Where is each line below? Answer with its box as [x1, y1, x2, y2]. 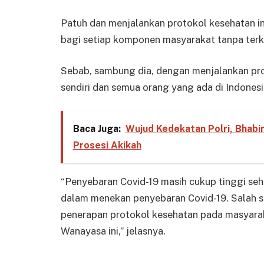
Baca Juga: [72, 123, 121, 135]
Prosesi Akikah [72, 140, 141, 151]
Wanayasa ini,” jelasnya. [61, 225, 166, 237]
